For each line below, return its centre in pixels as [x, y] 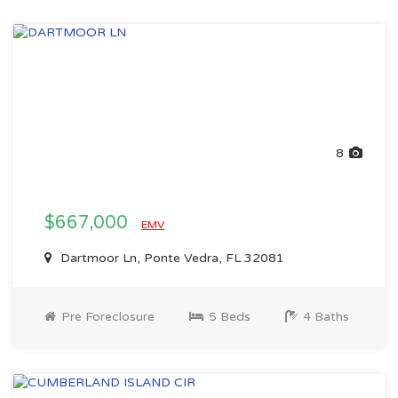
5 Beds [228, 317]
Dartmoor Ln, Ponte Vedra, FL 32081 [171, 258]
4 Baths [324, 317]
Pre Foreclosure [106, 317]
